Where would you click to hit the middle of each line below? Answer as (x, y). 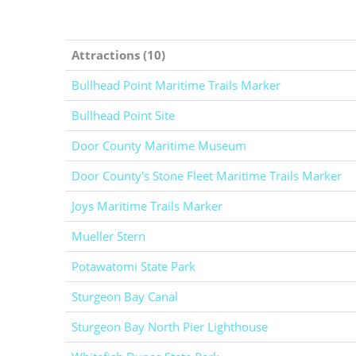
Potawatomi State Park (133, 266)
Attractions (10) (118, 55)
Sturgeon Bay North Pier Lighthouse (170, 327)
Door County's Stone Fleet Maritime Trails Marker (207, 176)
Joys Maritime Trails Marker (147, 206)
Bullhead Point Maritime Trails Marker (176, 85)
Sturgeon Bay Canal (125, 296)
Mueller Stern (108, 236)
